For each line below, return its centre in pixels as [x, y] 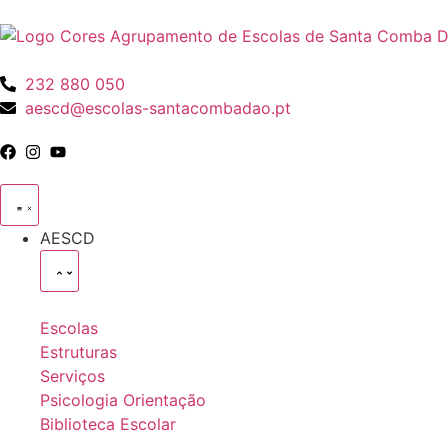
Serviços [72, 376]
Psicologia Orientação [123, 400]
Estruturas [78, 352]
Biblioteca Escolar [108, 424]
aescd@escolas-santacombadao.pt [158, 108]
